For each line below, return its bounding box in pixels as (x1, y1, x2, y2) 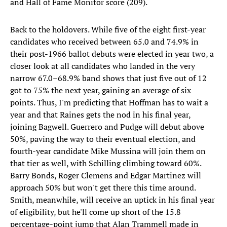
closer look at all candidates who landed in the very (10, 60, 195, 72)
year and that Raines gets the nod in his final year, (10, 109, 191, 121)
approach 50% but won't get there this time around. (10, 182, 196, 194)
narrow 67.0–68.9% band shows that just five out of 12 (10, 72, 207, 84)
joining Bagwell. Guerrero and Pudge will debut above (10, 121, 204, 133)
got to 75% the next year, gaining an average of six (10, 85, 191, 96)
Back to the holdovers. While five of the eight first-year (10, 24, 206, 35)
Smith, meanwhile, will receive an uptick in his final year (10, 194, 215, 206)
